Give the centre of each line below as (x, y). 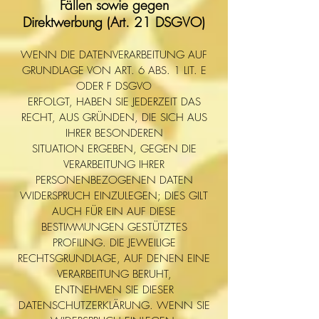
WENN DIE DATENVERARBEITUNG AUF (114, 55)
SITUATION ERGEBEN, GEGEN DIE (114, 149)
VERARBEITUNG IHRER (114, 164)
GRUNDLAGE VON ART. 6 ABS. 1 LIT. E (114, 70)
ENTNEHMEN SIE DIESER (114, 290)
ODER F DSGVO (114, 86)
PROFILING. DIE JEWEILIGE (114, 243)
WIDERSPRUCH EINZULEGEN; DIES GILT (114, 196)
